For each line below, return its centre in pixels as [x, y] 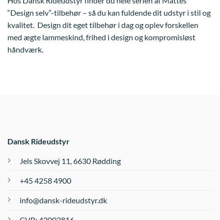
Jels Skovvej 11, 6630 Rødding [70, 161]
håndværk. [25, 50]
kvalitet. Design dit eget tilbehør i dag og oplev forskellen [103, 25]
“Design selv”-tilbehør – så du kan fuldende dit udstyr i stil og [109, 13]
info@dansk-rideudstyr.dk [63, 200]
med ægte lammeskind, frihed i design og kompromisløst [101, 37]
